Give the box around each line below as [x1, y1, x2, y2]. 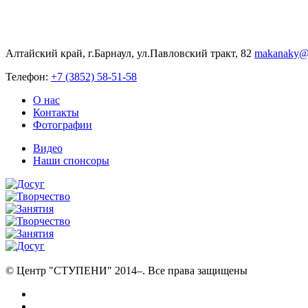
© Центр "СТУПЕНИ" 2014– [5, 264, 142, 276]
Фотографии [33, 118, 92, 131]
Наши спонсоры [33, 154, 109, 166]
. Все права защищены [142, 264, 247, 276]
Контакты [33, 106, 79, 118]
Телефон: [5, 70, 51, 82]
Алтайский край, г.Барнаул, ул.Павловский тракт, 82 [5, 47, 254, 59]
